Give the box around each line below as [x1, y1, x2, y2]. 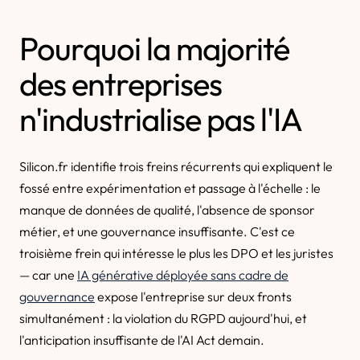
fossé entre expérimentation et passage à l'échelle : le [19, 180, 321, 196]
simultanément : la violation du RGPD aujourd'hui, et [19, 310, 307, 326]
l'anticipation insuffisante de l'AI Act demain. [19, 332, 264, 348]
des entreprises [19, 63, 222, 104]
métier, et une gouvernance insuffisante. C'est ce [19, 223, 295, 239]
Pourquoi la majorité [19, 28, 289, 68]
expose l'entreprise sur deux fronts [95, 288, 292, 305]
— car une [19, 267, 77, 283]
